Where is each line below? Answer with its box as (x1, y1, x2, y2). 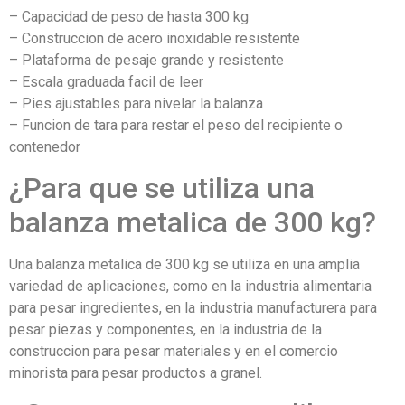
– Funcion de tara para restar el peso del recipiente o (9, 116, 343, 134)
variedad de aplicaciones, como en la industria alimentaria (9, 277, 372, 295)
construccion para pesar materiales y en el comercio (9, 342, 338, 360)
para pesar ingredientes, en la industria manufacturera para (9, 298, 377, 316)
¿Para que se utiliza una (9, 170, 315, 205)
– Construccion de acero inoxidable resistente (9, 29, 300, 47)
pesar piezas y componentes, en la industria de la (9, 320, 322, 338)
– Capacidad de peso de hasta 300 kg (9, 7, 249, 25)
